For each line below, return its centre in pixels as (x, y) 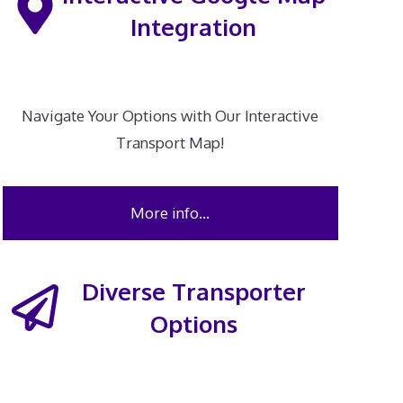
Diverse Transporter (193, 291)
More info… (170, 213)
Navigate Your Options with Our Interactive (170, 116)
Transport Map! (170, 143)
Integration (194, 27)
